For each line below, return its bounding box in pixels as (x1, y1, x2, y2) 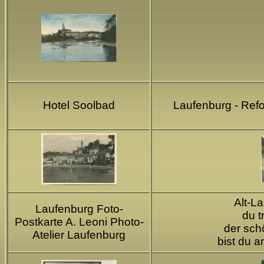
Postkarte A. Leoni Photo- (14, 215, 144, 228)
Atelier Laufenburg (32, 228, 126, 241)
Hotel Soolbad (43, 98, 115, 111)
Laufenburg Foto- (35, 202, 123, 215)
